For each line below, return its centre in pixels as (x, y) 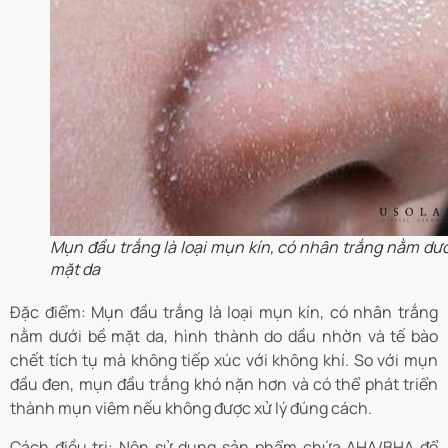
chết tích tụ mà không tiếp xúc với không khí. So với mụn (224, 360)
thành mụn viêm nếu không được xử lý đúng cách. (191, 408)
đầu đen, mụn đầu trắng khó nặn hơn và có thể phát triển (224, 384)
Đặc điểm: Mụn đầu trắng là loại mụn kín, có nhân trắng (224, 312)
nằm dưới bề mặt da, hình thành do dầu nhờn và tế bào (224, 336)
